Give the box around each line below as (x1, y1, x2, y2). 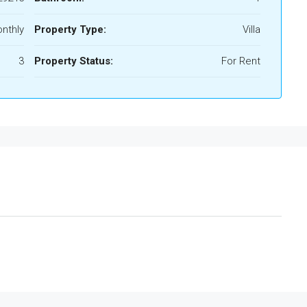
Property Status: (34, 55, 113, 68)
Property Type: (34, 23, 106, 36)
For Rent (221, 55, 260, 68)
